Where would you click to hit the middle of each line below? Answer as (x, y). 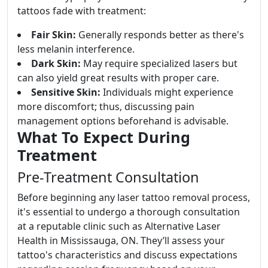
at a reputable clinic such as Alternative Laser (119, 226)
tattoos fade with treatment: (82, 11)
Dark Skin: (56, 64)
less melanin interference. (76, 49)
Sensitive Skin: (66, 92)
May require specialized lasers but (159, 64)
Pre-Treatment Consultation (108, 177)
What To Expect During (104, 137)
